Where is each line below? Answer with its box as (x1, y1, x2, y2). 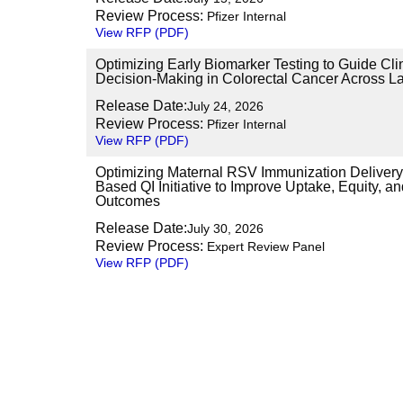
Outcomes (95, 193, 160, 209)
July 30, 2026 (187, 221, 264, 236)
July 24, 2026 (187, 99, 264, 113)
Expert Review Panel (203, 239, 325, 254)
